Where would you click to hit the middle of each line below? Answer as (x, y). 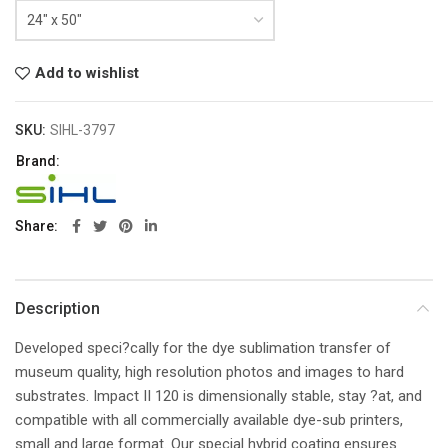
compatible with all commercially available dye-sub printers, (209, 419)
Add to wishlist (87, 73)
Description (57, 308)
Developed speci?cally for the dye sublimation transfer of (203, 347)
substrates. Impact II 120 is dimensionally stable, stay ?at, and (218, 395)
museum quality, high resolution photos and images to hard (209, 371)
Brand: (38, 161)
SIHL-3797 (82, 130)
